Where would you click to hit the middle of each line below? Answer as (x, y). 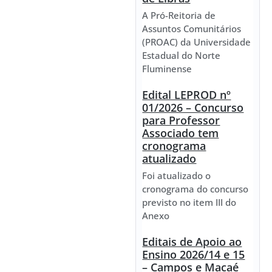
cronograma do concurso (195, 189)
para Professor (181, 121)
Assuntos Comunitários (192, 29)
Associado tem (181, 133)
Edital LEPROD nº (187, 95)
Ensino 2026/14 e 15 (194, 255)
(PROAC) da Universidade (197, 42)
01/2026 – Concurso (193, 108)
